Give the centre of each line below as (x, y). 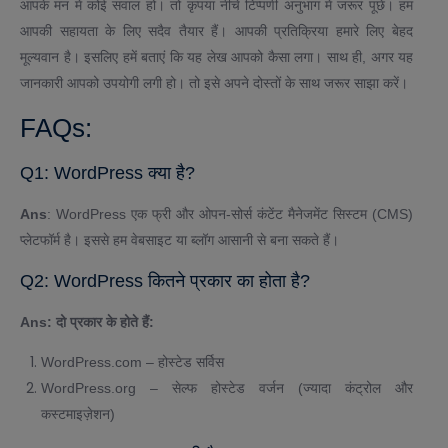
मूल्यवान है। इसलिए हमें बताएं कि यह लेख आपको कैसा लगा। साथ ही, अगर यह (216, 57)
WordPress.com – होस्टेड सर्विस (132, 362)
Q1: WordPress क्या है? (107, 173)
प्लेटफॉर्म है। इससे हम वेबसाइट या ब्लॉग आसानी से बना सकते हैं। (179, 240)
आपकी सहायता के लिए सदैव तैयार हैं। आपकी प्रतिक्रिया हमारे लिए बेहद (216, 31)
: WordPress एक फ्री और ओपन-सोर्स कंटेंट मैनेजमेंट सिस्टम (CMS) (230, 214)
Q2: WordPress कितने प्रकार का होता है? (165, 281)
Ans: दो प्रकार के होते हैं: (87, 322)
